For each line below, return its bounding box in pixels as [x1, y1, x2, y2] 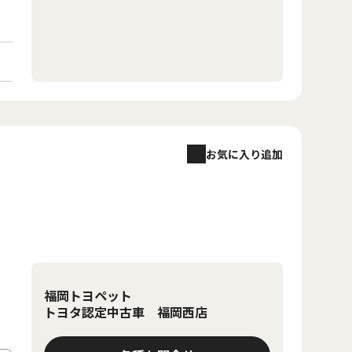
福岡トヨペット [44, 286, 132, 305]
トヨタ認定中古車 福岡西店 [44, 302, 207, 321]
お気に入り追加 [206, 145, 283, 162]
